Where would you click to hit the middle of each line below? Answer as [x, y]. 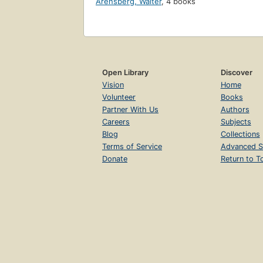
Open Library [125, 73]
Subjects [236, 122]
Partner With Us [130, 110]
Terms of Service [132, 147]
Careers [116, 122]
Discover [236, 73]
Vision [113, 85]
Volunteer [119, 97]
